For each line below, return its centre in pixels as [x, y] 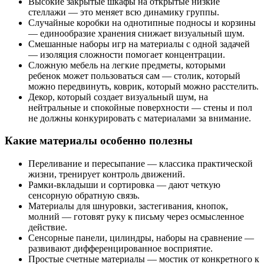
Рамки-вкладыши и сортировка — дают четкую [124, 184]
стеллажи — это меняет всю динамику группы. [124, 12]
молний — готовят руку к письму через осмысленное [136, 216]
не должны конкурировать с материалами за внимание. [140, 118]
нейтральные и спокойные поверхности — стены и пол [140, 107]
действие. [48, 227]
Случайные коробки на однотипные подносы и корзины [142, 22]
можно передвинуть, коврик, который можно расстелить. [143, 86]
